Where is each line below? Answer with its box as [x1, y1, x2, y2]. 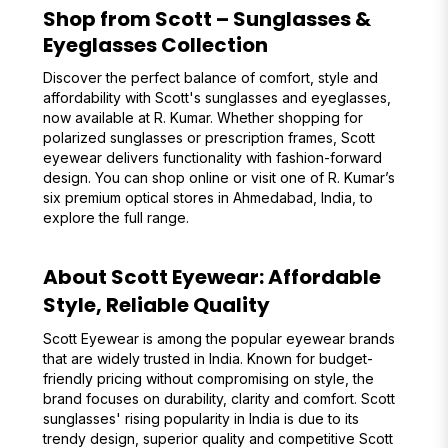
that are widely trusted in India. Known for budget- [42, 350, 373, 367]
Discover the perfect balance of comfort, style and [42, 69, 378, 86]
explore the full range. [42, 209, 189, 226]
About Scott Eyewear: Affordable [42, 263, 381, 291]
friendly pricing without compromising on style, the [42, 370, 374, 387]
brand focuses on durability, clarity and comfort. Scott [42, 390, 395, 407]
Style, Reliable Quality [42, 291, 274, 319]
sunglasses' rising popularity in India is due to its [42, 410, 359, 427]
